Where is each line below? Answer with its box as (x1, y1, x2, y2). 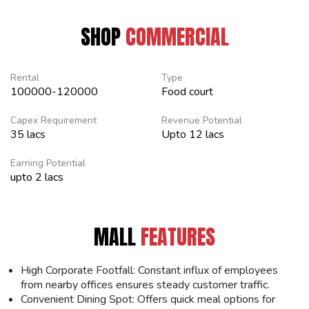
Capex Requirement (10, 113, 97, 127)
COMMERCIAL (125, 21, 229, 52)
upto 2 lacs (10, 169, 63, 185)
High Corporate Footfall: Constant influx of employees (21, 262, 278, 278)
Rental (10, 70, 39, 84)
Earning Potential (10, 156, 86, 170)
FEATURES (141, 221, 215, 252)
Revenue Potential (161, 113, 242, 127)
